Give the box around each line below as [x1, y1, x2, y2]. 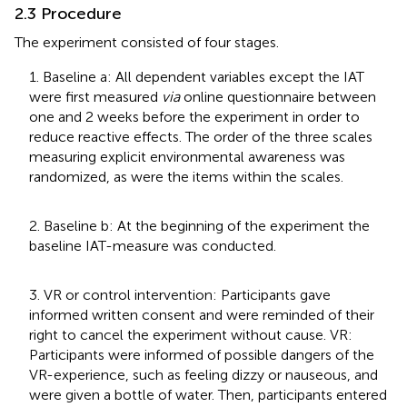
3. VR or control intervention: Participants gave [29, 285, 331, 303]
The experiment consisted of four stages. [15, 33, 279, 51]
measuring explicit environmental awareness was [29, 147, 345, 165]
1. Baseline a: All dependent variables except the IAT [29, 67, 364, 85]
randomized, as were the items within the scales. [29, 167, 343, 185]
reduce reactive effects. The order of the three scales [29, 127, 372, 145]
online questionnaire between [180, 87, 376, 105]
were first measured [29, 87, 162, 105]
